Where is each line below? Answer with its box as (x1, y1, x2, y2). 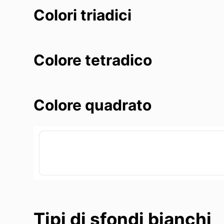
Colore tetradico (33, 50, 152, 69)
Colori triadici (33, 5, 132, 24)
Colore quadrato (33, 95, 152, 114)
